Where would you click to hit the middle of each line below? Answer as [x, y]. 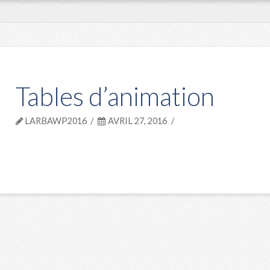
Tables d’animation [115, 96]
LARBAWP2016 [55, 121]
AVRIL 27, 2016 [137, 121]
